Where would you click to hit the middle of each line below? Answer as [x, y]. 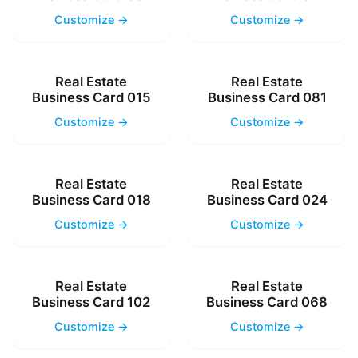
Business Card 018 [91, 199]
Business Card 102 [91, 302]
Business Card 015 [91, 97]
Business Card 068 [267, 302]
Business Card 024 [267, 199]
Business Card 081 [267, 97]
